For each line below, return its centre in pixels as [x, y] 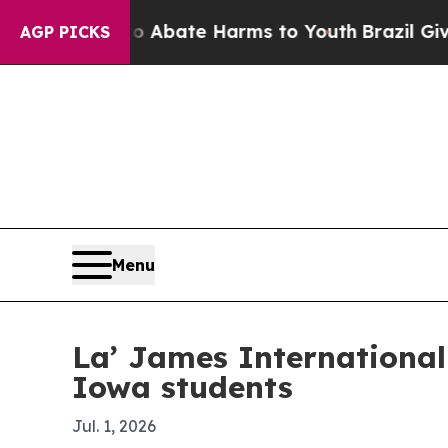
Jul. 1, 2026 [114, 426]
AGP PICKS [65, 32]
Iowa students [182, 387]
